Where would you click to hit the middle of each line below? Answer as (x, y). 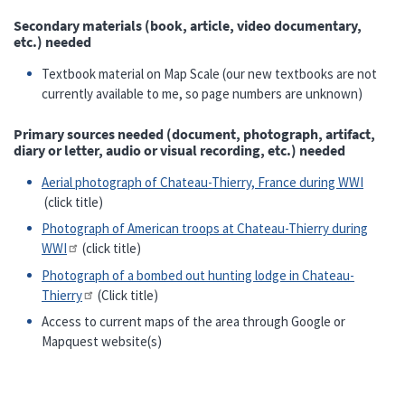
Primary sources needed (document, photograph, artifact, (194, 133)
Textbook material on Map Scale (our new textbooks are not (210, 73)
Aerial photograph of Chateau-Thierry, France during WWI (203, 182)
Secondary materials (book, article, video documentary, (188, 25)
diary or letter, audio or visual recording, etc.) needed (179, 150)
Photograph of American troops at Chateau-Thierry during (205, 229)
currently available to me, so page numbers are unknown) (202, 93)
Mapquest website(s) (102, 342)
